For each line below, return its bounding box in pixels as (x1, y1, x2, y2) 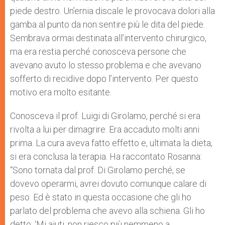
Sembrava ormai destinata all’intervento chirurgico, (10, 33, 206, 43)
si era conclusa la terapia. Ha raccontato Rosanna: (10, 151, 202, 162)
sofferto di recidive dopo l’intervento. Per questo (10, 73, 198, 84)
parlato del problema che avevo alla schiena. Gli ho (10, 205, 205, 216)
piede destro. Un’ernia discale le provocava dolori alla (10, 6, 215, 16)
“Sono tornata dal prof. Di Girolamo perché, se (10, 165, 185, 175)
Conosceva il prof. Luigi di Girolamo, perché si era (10, 110, 200, 121)
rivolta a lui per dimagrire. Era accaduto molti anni (10, 124, 199, 135)
